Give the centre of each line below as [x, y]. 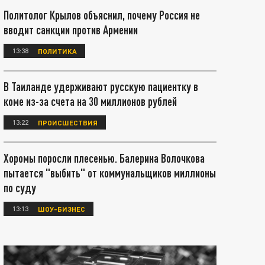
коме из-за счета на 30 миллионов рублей [90, 101]
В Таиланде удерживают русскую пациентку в [101, 86]
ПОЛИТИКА [57, 51]
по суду [20, 188]
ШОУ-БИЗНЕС [62, 209]
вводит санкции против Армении [71, 30]
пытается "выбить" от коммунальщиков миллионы [110, 173]
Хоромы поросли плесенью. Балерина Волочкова [104, 158]
